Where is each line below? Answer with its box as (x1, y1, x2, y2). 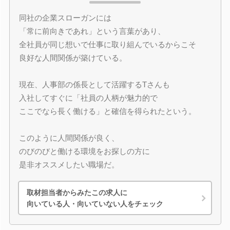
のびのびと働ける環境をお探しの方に (18, 147, 150, 156)
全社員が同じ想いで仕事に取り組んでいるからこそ (18, 40, 196, 49)
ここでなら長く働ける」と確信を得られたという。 (18, 107, 196, 116)
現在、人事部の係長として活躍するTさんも (18, 80, 170, 89)
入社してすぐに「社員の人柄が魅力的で (18, 93, 158, 102)
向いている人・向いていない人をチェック (27, 199, 163, 208)
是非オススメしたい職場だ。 (18, 160, 119, 169)
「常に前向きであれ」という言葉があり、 (18, 27, 165, 35)
